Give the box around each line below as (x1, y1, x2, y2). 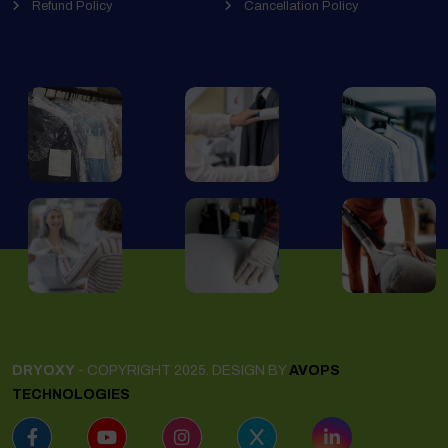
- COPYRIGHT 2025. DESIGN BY (75, 363, 289, 379)
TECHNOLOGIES (12, 387, 130, 403)
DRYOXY (12, 363, 75, 379)
